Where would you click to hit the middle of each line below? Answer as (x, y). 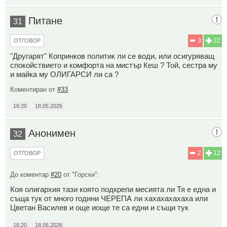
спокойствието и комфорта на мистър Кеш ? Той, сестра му (114, 65)
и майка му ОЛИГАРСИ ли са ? (64, 74)
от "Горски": (80, 174)
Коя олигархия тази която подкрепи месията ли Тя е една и (113, 189)
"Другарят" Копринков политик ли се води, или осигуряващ (112, 56)
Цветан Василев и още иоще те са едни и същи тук (99, 207)
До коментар (30, 174)
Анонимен (52, 133)
